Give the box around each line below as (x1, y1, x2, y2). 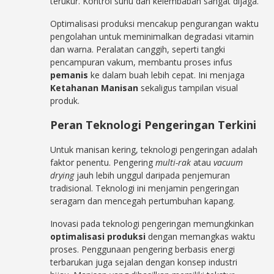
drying (50, 169, 75, 181)
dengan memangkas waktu (146, 231, 256, 242)
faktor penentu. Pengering (50, 157, 156, 168)
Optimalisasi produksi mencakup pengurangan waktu (50, 18, 259, 29)
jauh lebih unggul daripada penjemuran (74, 169, 231, 181)
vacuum (213, 157, 243, 168)
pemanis (50, 69, 89, 81)
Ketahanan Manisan (50, 82, 139, 94)
